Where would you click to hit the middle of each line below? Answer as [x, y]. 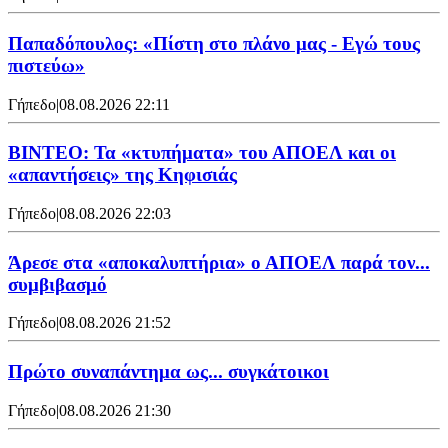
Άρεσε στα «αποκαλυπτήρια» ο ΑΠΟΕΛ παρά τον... [219, 262]
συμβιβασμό [57, 284]
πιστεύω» [46, 65]
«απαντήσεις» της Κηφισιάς [122, 175]
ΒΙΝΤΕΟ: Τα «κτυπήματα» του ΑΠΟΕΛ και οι [202, 153]
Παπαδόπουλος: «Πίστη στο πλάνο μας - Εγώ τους [214, 43]
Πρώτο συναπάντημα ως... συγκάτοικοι [168, 372]
